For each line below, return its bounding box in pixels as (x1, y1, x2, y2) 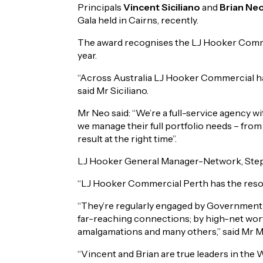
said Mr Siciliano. (77, 85, 149, 96)
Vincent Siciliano (123, 1, 200, 13)
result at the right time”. (77, 133, 177, 144)
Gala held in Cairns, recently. (77, 14, 198, 26)
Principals (77, 1, 123, 13)
